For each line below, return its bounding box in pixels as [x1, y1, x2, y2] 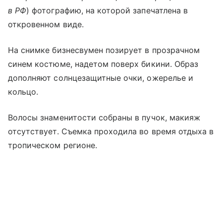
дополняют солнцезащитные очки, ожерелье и [8, 73, 193, 83]
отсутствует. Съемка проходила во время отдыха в [8, 126, 214, 137]
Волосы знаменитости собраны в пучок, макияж [8, 112, 201, 123]
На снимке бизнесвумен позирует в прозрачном [8, 45, 200, 55]
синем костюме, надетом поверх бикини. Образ [8, 59, 199, 69]
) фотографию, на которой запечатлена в [26, 5, 188, 16]
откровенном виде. [8, 19, 84, 30]
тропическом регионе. [8, 140, 97, 151]
